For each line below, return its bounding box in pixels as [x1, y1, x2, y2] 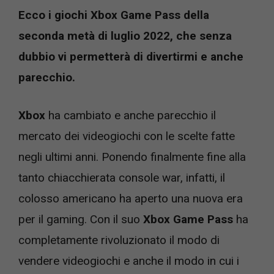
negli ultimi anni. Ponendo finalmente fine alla [18, 150, 246, 164]
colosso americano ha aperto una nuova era [18, 191, 243, 206]
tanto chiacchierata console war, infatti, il [18, 171, 225, 185]
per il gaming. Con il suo [18, 212, 140, 226]
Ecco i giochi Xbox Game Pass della [18, 7, 209, 22]
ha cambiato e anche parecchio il [48, 108, 216, 122]
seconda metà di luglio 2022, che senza [18, 28, 232, 43]
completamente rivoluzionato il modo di [18, 233, 220, 247]
